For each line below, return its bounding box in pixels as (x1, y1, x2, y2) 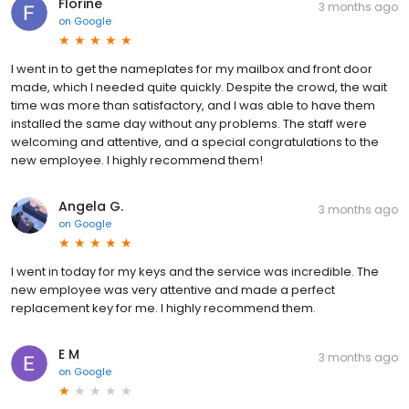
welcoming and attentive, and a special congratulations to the (11, 132, 379, 151)
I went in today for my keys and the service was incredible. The (11, 262, 379, 280)
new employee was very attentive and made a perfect (11, 280, 335, 299)
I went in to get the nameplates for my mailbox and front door (11, 59, 372, 78)
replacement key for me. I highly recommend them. (11, 299, 316, 317)
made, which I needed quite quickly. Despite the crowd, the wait (11, 78, 387, 96)
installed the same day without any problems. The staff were (11, 114, 367, 132)
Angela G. (58, 196, 123, 215)
